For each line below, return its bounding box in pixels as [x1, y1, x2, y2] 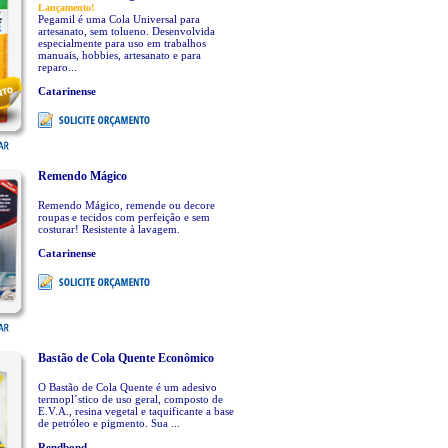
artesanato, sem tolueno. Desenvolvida [37, 25, 215, 37]
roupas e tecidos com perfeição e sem [37, 211, 210, 223]
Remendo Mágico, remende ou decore [37, 199, 215, 211]
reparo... [37, 61, 77, 73]
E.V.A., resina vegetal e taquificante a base [37, 405, 234, 417]
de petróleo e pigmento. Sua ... [37, 417, 180, 429]
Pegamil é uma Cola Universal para [37, 13, 200, 25]
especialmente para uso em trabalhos [37, 37, 206, 49]
